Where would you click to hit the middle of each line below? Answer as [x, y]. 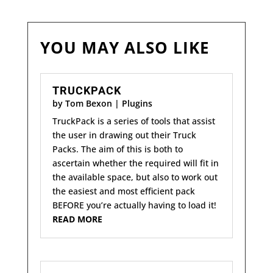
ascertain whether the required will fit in [135, 163]
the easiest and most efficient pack [123, 191]
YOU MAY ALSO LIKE [125, 48]
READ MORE [77, 219]
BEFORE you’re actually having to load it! [134, 205]
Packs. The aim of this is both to [117, 149]
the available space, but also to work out [135, 177]
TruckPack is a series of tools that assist [133, 121]
